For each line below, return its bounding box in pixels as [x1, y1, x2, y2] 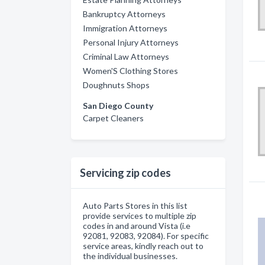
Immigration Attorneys [83, 23, 167, 33]
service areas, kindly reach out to [83, 241, 203, 251]
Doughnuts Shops [83, 80, 150, 90]
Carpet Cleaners [83, 113, 144, 123]
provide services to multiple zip [83, 211, 196, 221]
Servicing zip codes [80, 166, 171, 179]
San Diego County [83, 101, 153, 111]
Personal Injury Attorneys [83, 37, 179, 47]
